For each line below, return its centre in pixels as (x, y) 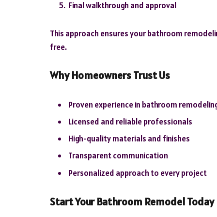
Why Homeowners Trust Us (110, 75)
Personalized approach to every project (138, 173)
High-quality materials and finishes (129, 139)
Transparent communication (118, 156)
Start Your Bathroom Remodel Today (132, 201)
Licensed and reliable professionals (130, 121)
